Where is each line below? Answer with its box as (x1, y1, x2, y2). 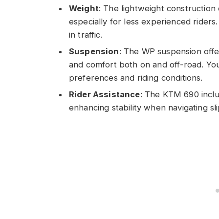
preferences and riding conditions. (69, 73, 203, 83)
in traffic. (69, 29, 103, 40)
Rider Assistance (69, 89, 140, 100)
